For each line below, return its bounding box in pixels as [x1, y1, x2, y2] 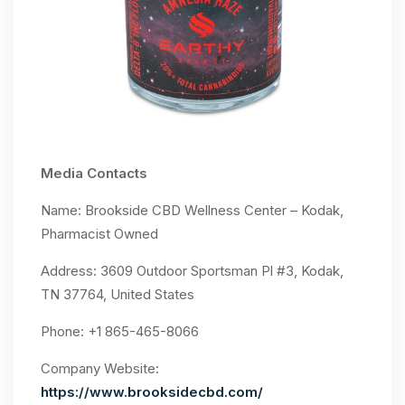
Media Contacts [41, 165, 147, 182]
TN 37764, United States [41, 286, 194, 303]
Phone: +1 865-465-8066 [41, 323, 199, 340]
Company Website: [41, 360, 159, 377]
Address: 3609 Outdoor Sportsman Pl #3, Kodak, [41, 262, 344, 279]
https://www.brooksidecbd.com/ [41, 383, 263, 400]
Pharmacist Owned [41, 225, 158, 242]
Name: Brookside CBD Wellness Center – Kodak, [41, 202, 344, 219]
